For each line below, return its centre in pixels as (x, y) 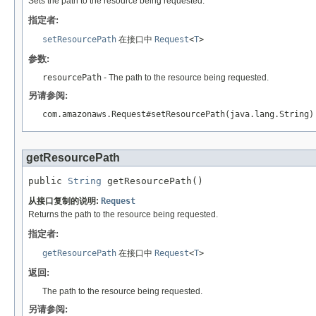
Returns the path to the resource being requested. (123, 215)
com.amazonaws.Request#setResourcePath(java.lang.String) (178, 115)
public (48, 181)
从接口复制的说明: (65, 201)
